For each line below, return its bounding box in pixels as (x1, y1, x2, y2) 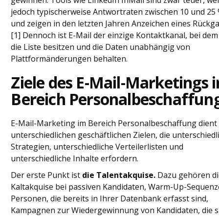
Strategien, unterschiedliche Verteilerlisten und (11, 141, 184, 152)
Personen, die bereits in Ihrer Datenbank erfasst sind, (11, 193, 209, 204)
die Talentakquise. (82, 170, 156, 180)
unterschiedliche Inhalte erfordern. (11, 153, 139, 164)
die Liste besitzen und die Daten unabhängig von (11, 42, 191, 52)
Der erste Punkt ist (11, 170, 83, 180)
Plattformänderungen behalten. (11, 53, 128, 64)
